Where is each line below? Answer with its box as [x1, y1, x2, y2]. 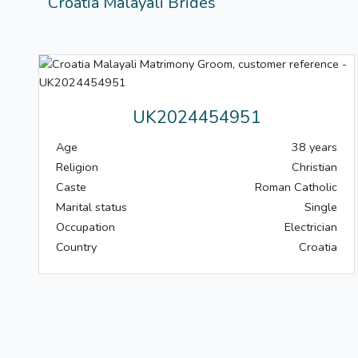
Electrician [284, 219, 337, 236]
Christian [292, 159, 337, 176]
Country [56, 239, 97, 256]
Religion [56, 159, 98, 176]
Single [304, 199, 337, 216]
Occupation [56, 219, 115, 236]
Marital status [56, 199, 127, 216]
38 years [292, 139, 337, 156]
